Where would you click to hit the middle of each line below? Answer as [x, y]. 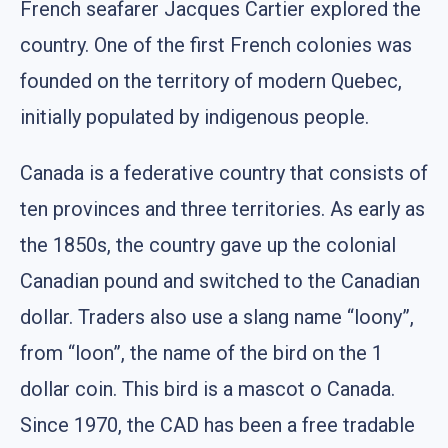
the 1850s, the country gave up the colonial [208, 244]
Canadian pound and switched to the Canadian [220, 280]
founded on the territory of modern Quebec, [211, 80]
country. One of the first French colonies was [216, 44]
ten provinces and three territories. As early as [222, 208]
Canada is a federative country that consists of [224, 172]
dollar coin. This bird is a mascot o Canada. [207, 388]
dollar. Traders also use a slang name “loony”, [217, 316]
